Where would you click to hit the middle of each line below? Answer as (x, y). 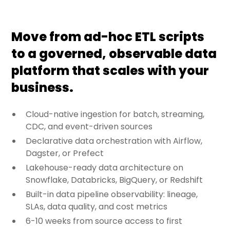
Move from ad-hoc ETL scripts (108, 37)
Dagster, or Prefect (65, 154)
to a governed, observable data (114, 54)
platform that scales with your (110, 71)
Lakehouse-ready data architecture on (105, 168)
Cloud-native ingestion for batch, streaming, (115, 114)
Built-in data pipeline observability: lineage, (112, 195)
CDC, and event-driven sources (89, 127)
